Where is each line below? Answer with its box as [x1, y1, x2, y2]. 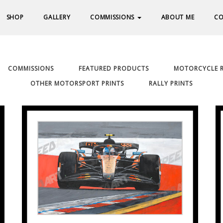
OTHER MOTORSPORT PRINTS [30, 79, 124, 88]
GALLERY [43, 13, 71, 21]
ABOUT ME [161, 13, 195, 21]
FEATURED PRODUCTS [79, 64, 149, 73]
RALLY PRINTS [149, 79, 193, 88]
